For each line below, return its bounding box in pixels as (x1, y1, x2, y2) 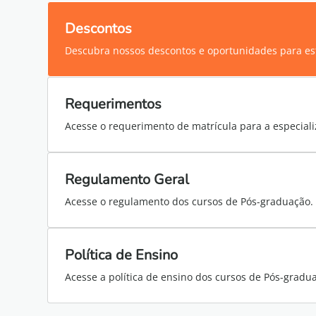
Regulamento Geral (65, 170, 190, 189)
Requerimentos (65, 95, 162, 114)
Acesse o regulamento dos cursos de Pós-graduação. (65, 195, 314, 208)
